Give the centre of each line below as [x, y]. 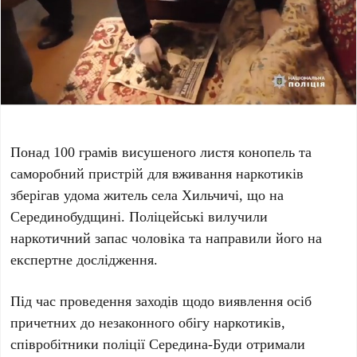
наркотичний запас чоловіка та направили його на [167, 237]
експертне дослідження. [84, 259]
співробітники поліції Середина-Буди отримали [158, 343]
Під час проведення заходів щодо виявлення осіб [161, 300]
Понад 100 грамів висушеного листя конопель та [161, 151]
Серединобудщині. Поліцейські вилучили [139, 216]
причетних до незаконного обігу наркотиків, [148, 322]
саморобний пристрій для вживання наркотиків [157, 173]
